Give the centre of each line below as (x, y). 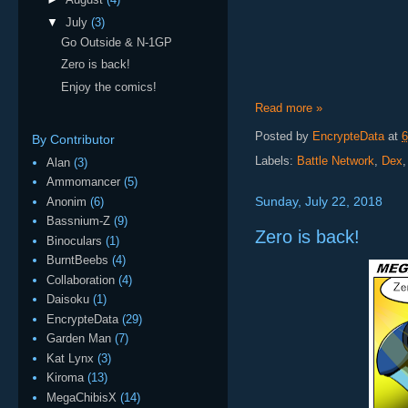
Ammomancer (84, 182)
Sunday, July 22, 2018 (319, 201)
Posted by (284, 137)
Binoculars (75, 240)
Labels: (276, 161)
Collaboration (81, 280)
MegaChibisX (82, 397)
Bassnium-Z (79, 221)
